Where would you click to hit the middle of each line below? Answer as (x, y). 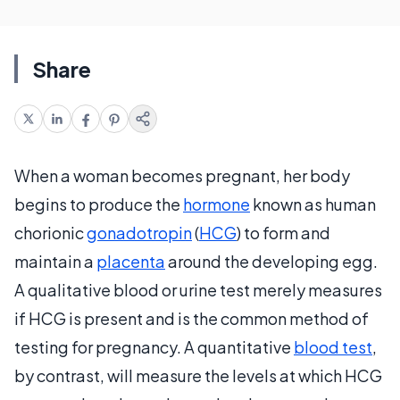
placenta (131, 261)
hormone (217, 204)
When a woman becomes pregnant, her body (182, 175)
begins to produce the (99, 204)
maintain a (55, 261)
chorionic (50, 233)
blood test (333, 347)
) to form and (283, 233)
